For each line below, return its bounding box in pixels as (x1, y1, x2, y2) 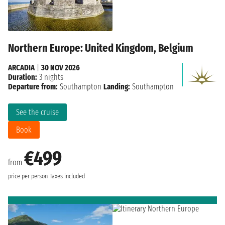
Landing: (103, 82, 130, 92)
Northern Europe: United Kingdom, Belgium (8, 41, 193, 55)
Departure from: (8, 82, 58, 92)
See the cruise (16, 107, 59, 118)
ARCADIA (8, 63, 35, 73)
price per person (8, 172, 48, 181)
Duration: (8, 72, 37, 82)
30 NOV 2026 (41, 63, 80, 73)
